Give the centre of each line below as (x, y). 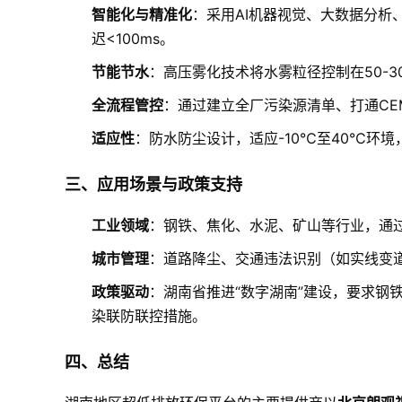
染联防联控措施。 (149, 316)
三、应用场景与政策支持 (153, 184)
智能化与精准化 (142, 14)
